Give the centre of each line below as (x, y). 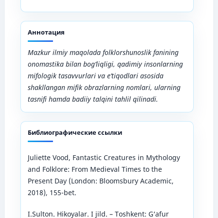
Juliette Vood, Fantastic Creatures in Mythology (104, 157)
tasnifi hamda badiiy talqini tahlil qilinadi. (93, 99)
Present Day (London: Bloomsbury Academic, (100, 181)
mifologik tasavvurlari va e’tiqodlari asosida (95, 75)
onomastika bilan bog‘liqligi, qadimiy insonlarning (105, 64)
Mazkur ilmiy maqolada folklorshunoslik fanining (103, 52)
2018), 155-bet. (52, 192)
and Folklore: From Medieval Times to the (95, 169)
